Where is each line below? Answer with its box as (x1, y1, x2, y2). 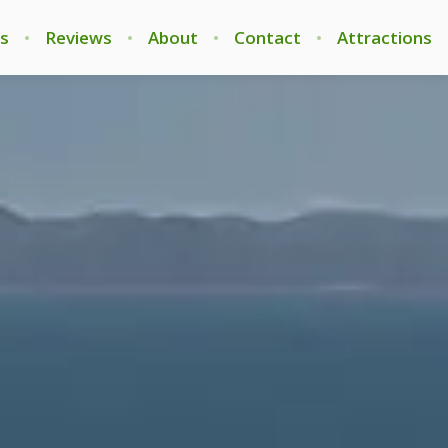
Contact (234, 25, 301, 49)
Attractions (337, 25, 432, 49)
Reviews (45, 25, 112, 49)
